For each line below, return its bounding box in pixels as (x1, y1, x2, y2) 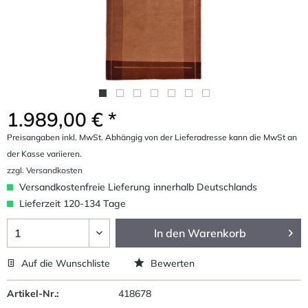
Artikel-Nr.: (7, 287, 58, 300)
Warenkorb (188, 225, 247, 240)
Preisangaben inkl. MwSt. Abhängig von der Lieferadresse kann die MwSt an (7, 131, 297, 142)
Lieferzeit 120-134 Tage (16, 197, 126, 210)
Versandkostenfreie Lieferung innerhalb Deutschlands (16, 180, 257, 193)
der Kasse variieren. (7, 148, 82, 159)
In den (154, 225, 186, 240)
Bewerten (148, 256, 195, 269)
